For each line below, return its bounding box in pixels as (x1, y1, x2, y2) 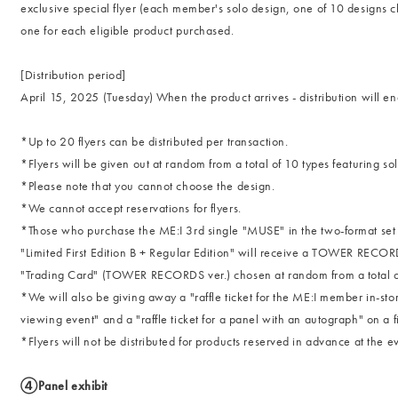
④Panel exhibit (20, 378, 108, 394)
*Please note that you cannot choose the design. (20, 178, 275, 194)
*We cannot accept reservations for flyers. (20, 200, 242, 216)
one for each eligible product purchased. (20, 22, 235, 38)
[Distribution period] (20, 67, 126, 83)
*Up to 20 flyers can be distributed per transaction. (20, 133, 289, 149)
